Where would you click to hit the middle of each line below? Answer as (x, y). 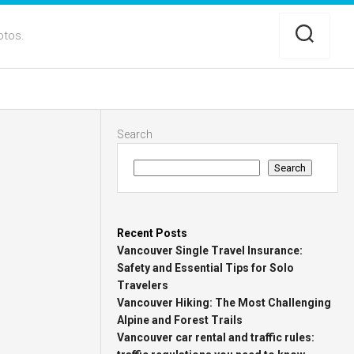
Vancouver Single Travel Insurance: (210, 250)
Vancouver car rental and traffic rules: (216, 337)
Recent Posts (153, 233)
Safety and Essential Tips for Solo (206, 268)
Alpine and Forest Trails (180, 320)
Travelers (143, 285)
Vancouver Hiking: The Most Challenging (224, 303)
